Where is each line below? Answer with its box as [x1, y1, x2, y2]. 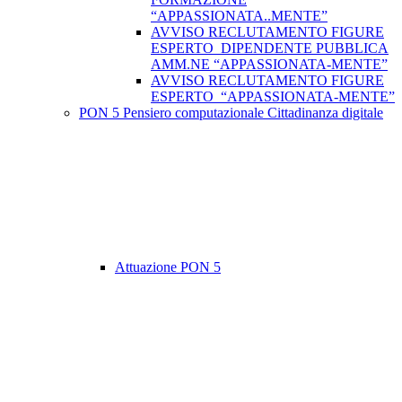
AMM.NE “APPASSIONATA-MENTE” [151, 57, 388, 73]
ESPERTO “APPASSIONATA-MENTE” [151, 89, 395, 105]
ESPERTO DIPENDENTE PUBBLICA [151, 40, 389, 57]
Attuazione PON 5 [115, 259, 221, 275]
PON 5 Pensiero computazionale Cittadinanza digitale [79, 105, 383, 121]
